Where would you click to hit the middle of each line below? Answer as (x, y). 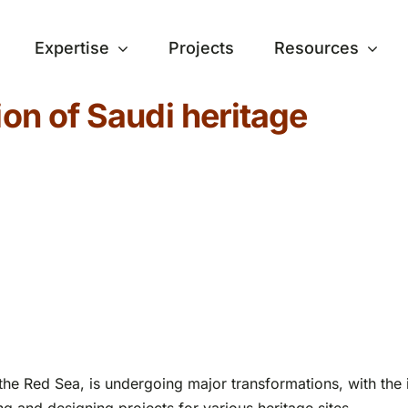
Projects (201, 47)
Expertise (71, 47)
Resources (316, 47)
